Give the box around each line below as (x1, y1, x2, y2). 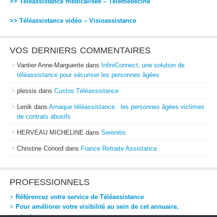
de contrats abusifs (17, 113, 71, 120)
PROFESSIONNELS (10, 177, 90, 187)
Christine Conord (17, 145, 63, 152)
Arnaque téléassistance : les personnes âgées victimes (49, 103, 204, 110)
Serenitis (101, 129, 126, 136)
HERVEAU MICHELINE (17, 129, 84, 136)
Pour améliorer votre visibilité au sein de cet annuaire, (14, 203, 179, 210)
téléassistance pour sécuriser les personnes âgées (17, 71, 159, 78)
